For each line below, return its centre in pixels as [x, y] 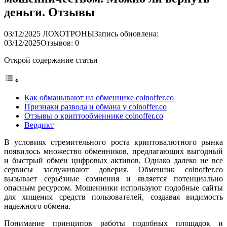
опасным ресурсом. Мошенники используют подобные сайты [113, 187]
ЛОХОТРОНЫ [68, 33]
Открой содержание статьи [51, 60]
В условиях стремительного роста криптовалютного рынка [113, 142]
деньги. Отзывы [49, 12]
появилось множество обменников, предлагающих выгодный [113, 151]
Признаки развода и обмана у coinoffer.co [96, 106]
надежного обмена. [37, 206]
